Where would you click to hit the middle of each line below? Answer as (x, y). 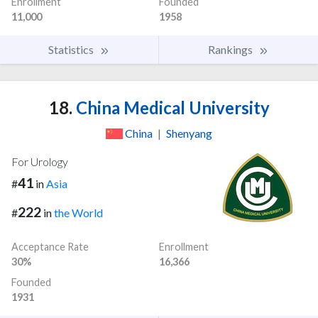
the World (78, 213)
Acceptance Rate (50, 247)
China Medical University (171, 108)
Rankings (231, 50)
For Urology (40, 162)
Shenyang (189, 133)
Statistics (72, 50)
